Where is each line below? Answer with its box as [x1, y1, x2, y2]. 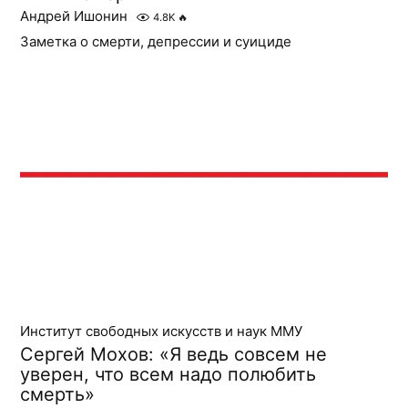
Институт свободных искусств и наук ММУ [20, 321, 303, 340]
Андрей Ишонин [20, 7, 128, 25]
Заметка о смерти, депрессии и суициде [20, 33, 292, 51]
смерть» [20, 382, 96, 405]
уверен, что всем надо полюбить [20, 362, 317, 385]
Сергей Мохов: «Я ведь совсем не [20, 342, 328, 365]
